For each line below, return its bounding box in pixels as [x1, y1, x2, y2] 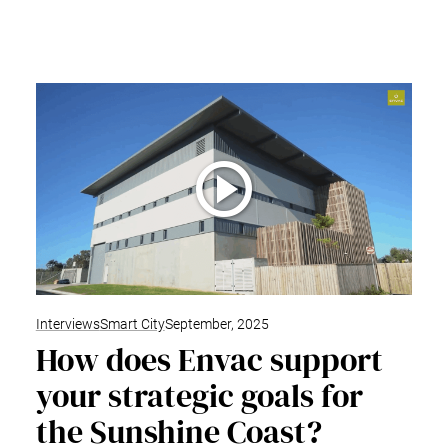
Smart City [99, 315, 165, 333]
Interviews [35, 315, 100, 333]
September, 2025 [164, 315, 269, 333]
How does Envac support [35, 337, 383, 382]
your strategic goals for [35, 373, 363, 418]
